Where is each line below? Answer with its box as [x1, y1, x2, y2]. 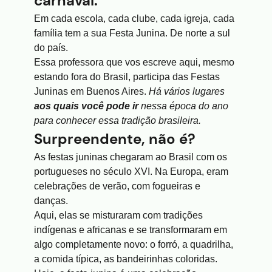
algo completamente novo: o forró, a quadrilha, [34, 239, 233, 250]
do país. [34, 42, 68, 53]
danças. [34, 195, 70, 206]
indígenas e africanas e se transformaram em [34, 225, 227, 235]
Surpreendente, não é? [34, 129, 195, 148]
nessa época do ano [138, 101, 228, 111]
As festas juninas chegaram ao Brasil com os [34, 152, 227, 162]
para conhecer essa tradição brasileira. [34, 115, 201, 126]
